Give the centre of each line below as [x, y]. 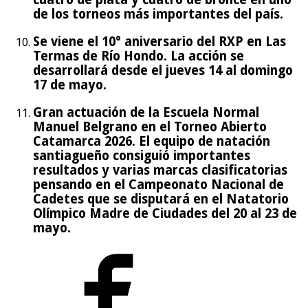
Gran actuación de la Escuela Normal [146, 112]
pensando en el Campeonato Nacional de [158, 184]
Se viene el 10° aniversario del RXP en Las [159, 41]
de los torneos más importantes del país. [158, 14]
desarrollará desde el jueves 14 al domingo [163, 70]
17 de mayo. [70, 85]
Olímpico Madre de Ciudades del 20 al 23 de [165, 213]
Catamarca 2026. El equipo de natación [152, 141]
